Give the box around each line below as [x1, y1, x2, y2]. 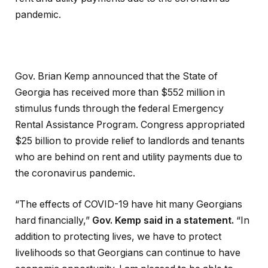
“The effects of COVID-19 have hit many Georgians [15, 198, 242, 210]
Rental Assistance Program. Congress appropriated [15, 119, 245, 131]
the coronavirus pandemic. [15, 167, 135, 179]
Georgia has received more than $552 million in [15, 87, 225, 99]
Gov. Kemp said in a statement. [92, 214, 234, 226]
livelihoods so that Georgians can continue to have [15, 246, 240, 258]
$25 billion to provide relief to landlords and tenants [15, 135, 245, 147]
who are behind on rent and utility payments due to [15, 151, 242, 163]
